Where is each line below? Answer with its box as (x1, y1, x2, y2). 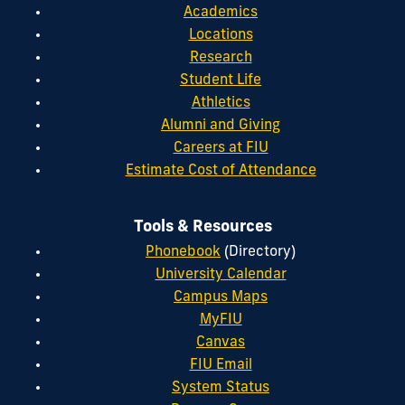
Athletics (191, 96, 250, 111)
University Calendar (155, 268, 287, 283)
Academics (184, 5, 258, 21)
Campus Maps (174, 290, 268, 306)
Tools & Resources (133, 219, 272, 235)
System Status (172, 381, 269, 396)
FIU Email (189, 358, 252, 373)
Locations (188, 28, 253, 43)
